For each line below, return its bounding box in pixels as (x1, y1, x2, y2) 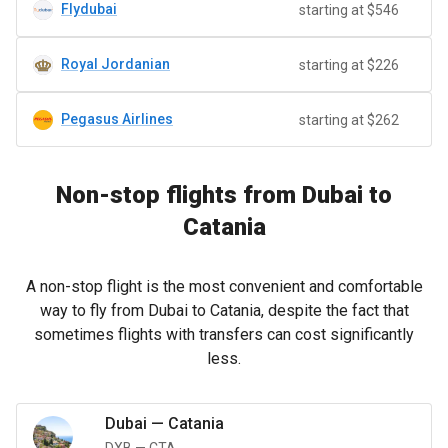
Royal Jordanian (61, 56, 170, 72)
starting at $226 (299, 56, 399, 73)
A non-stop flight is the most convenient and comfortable (25, 277, 423, 296)
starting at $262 (299, 111, 399, 128)
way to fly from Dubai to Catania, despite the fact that (39, 301, 409, 320)
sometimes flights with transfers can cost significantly (34, 325, 414, 344)
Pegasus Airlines (61, 111, 173, 127)
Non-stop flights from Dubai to (56, 181, 392, 209)
